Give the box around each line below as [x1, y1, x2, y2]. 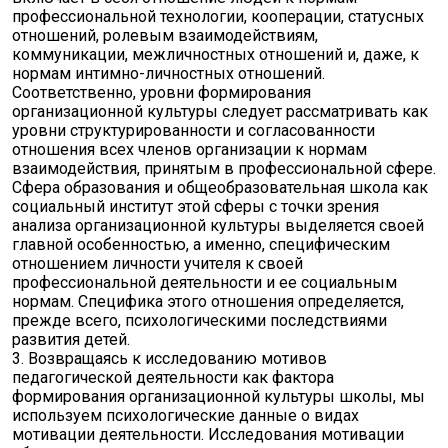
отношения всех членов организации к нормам [12, 140, 367, 159]
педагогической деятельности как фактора [12, 368, 334, 387]
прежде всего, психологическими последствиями [12, 311, 387, 330]
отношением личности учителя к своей [12, 254, 303, 273]
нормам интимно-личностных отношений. [12, 64, 325, 83]
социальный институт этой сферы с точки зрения [12, 197, 379, 216]
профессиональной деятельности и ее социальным [12, 273, 397, 292]
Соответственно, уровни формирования [12, 83, 311, 102]
